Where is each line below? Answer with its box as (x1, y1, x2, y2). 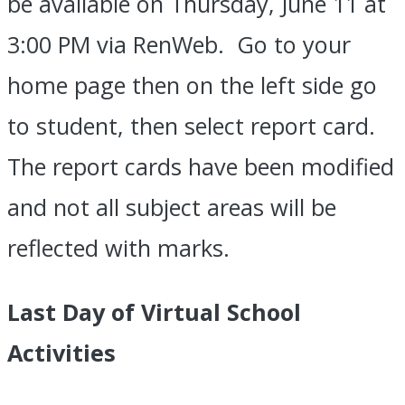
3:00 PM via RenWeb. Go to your (7, 29, 351, 61)
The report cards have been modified (7, 151, 394, 183)
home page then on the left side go (7, 70, 377, 101)
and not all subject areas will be (7, 192, 336, 223)
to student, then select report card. (7, 110, 381, 142)
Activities (7, 336, 116, 368)
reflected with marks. (7, 232, 242, 264)
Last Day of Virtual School (7, 296, 301, 327)
